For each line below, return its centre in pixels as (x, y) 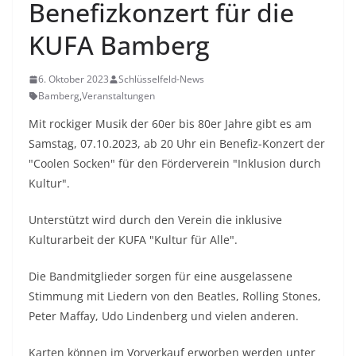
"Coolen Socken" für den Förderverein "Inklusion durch (175, 164)
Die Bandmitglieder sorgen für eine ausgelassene (161, 277)
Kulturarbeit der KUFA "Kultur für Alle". (133, 240)
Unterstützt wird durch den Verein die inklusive (155, 220)
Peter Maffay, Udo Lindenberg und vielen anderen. (164, 316)
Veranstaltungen (118, 96)
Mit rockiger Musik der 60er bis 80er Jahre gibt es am (170, 124)
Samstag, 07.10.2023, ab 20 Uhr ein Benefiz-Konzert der (177, 144)
